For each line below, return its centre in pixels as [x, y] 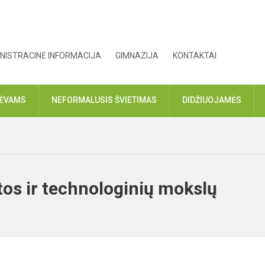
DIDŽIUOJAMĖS [212, 100]
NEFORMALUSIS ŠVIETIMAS [104, 100]
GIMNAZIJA [137, 56]
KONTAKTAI [195, 56]
